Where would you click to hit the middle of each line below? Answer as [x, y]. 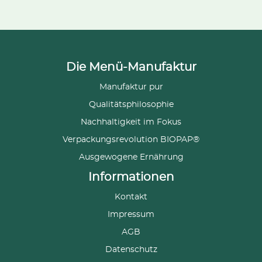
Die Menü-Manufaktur [131, 67]
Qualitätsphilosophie [131, 104]
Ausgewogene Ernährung [131, 157]
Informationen [131, 177]
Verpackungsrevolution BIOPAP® [131, 139]
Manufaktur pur [131, 87]
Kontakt [131, 197]
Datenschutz [131, 249]
